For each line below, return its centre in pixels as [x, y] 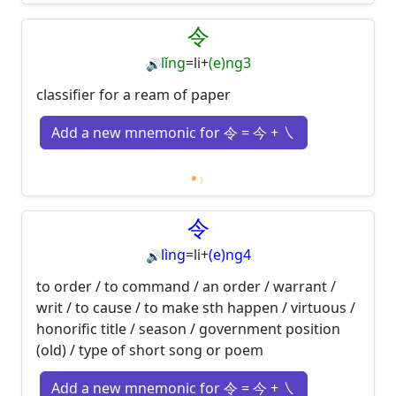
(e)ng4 [229, 254]
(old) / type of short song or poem [150, 350]
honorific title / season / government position [188, 329]
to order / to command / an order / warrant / [186, 287]
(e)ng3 [229, 62]
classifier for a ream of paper [133, 94]
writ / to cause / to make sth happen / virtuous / [196, 308]
